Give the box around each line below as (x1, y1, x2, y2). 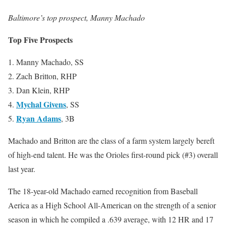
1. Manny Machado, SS (8, 56, 84, 68)
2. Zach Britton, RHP (8, 71, 77, 82)
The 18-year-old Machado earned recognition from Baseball (8, 186, 198, 197)
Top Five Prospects (8, 34, 73, 46)
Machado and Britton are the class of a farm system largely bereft (8, 135, 214, 146)
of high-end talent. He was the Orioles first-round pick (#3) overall (8, 149, 218, 160)
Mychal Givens (16, 98, 66, 110)
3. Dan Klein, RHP (8, 85, 70, 96)
